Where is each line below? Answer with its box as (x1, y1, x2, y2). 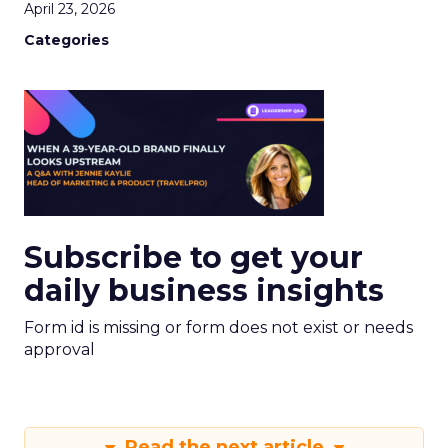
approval (24, 340, 95, 359)
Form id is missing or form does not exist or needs (24, 318, 413, 337)
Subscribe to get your (24, 239, 363, 276)
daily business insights (24, 272, 384, 309)
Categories (24, 31, 109, 49)
